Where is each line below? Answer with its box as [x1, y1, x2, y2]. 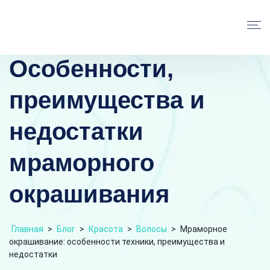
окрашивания [9, 180, 169, 207]
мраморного [9, 149, 154, 176]
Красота [89, 224, 123, 234]
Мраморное [180, 224, 227, 234]
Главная [11, 224, 43, 234]
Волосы [136, 224, 167, 234]
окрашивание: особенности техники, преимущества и [9, 236, 225, 246]
